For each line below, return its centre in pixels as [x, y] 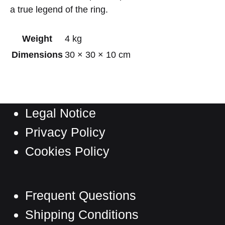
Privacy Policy [65, 132]
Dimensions [37, 55]
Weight [37, 39]
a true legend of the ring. [59, 10]
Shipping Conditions [82, 215]
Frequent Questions [81, 196]
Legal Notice [61, 113]
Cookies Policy [67, 151]
